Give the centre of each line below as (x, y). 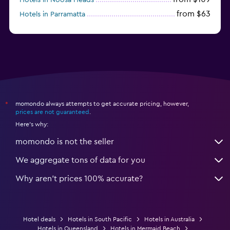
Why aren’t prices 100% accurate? (79, 178)
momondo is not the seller (65, 141)
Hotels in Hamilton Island (60, 28)
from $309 (191, 28)
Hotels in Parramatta (52, 14)
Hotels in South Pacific (100, 219)
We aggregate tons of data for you (80, 160)
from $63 (194, 14)
